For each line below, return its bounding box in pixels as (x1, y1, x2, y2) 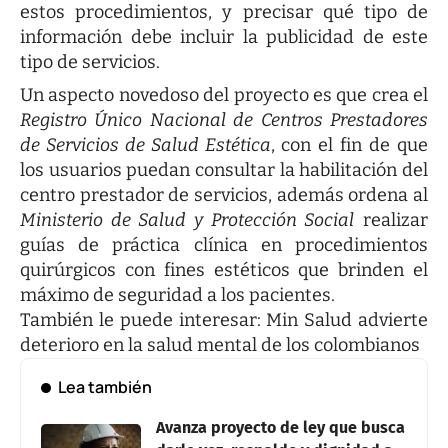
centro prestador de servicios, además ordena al (20, 183, 428, 206)
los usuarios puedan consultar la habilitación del (20, 158, 428, 181)
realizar (354, 208, 429, 231)
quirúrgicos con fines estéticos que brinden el (20, 258, 428, 281)
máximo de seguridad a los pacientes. (20, 283, 335, 306)
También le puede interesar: (20, 308, 267, 331)
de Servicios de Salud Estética (20, 133, 271, 156)
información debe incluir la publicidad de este (20, 25, 428, 48)
